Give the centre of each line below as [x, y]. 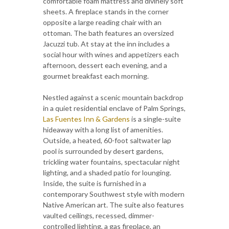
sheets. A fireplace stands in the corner [106, 12]
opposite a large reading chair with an [102, 22]
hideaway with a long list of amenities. [103, 130]
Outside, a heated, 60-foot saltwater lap [107, 141]
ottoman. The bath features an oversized [108, 33]
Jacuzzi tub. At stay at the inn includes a [106, 44]
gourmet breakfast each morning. [96, 76]
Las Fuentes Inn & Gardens [87, 119]
